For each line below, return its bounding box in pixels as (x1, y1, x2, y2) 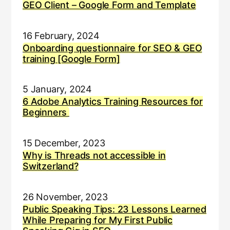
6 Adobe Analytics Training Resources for (22, 96, 203, 107)
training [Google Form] (22, 53, 120, 64)
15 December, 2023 (22, 138, 105, 149)
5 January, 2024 (22, 84, 92, 95)
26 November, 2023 (22, 191, 108, 202)
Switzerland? (22, 161, 79, 172)
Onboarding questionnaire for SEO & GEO (22, 42, 202, 53)
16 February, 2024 (22, 30, 100, 41)
